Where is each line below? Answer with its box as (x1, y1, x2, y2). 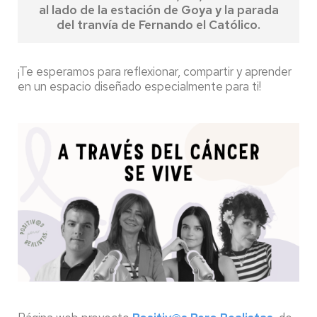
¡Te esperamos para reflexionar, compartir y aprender (18, 64, 292, 79)
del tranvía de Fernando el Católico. (57, 17, 260, 33)
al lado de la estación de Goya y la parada (38, 2, 279, 18)
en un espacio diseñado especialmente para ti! (18, 79, 261, 94)
